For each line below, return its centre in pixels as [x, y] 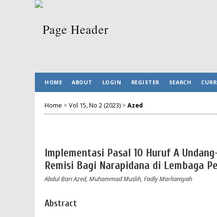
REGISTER [145, 82]
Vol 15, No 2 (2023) [95, 105]
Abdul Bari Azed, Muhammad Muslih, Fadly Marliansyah [118, 179]
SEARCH [180, 82]
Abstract [61, 203]
